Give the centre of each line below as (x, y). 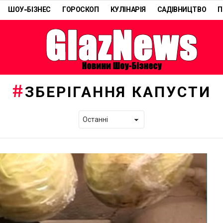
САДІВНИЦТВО (182, 10)
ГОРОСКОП (80, 10)
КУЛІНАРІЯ (128, 10)
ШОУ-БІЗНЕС (29, 10)
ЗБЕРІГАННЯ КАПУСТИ (118, 92)
